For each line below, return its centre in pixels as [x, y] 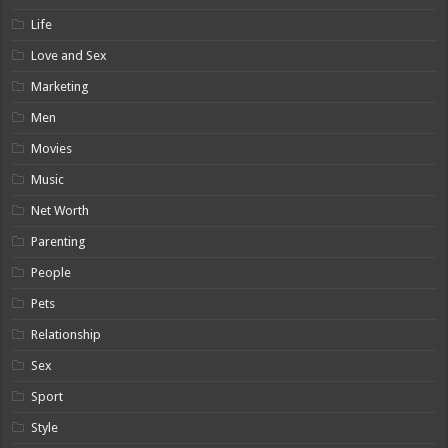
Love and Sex [69, 55]
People [51, 272]
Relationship [66, 334]
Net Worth [60, 210]
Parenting [59, 241]
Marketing [60, 86]
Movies [52, 148]
